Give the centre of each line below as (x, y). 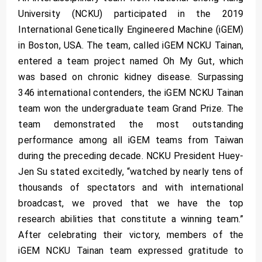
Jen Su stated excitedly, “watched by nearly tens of (131, 172)
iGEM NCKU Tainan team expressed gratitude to (131, 251)
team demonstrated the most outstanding (131, 125)
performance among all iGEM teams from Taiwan (131, 140)
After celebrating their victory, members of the (131, 235)
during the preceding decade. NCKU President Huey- (131, 156)
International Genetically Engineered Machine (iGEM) (131, 30)
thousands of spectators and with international (131, 188)
